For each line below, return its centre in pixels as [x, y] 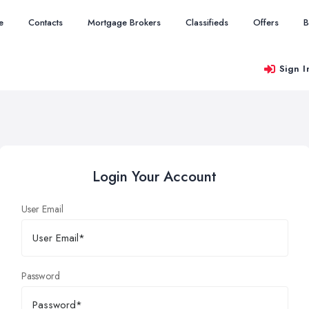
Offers [266, 22]
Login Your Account [154, 177]
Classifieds [207, 22]
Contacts [46, 22]
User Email [42, 209]
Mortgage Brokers [124, 22]
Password [40, 276]
